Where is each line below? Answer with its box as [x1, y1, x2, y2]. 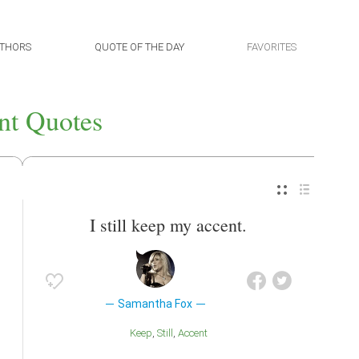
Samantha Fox [118, 297, 193, 311]
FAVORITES [246, 41, 296, 53]
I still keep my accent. [90, 213, 247, 237]
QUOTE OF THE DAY [94, 41, 184, 53]
